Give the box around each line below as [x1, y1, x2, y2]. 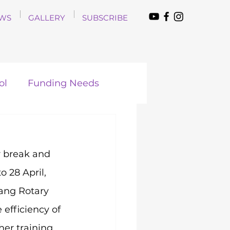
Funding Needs [28, 78, 99, 89]
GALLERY [28, 13, 65, 23]
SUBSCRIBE [82, 13, 128, 23]
